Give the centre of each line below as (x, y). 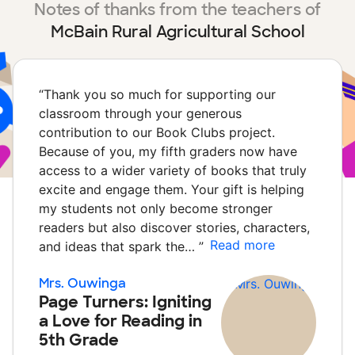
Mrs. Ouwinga (82, 283)
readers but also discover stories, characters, (174, 227)
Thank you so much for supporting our (160, 94)
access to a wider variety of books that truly (173, 170)
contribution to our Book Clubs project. (157, 132)
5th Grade (79, 340)
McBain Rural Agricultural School (177, 32)
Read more (242, 245)
